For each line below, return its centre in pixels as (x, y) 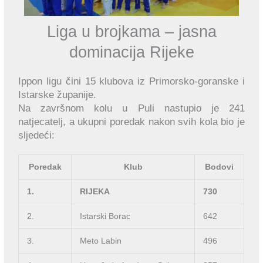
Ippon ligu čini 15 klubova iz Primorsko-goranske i (131, 81)
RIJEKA (95, 192)
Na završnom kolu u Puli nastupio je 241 (131, 108)
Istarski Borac (105, 217)
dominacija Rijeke (131, 52)
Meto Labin (100, 241)
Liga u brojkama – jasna (131, 31)
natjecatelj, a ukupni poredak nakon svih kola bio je (131, 122)
